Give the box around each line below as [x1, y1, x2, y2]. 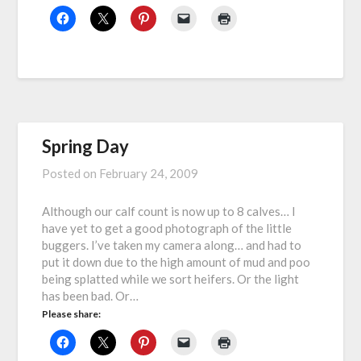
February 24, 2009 [99, 166, 199, 181]
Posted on [42, 166, 100, 181]
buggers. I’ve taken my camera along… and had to [42, 238, 302, 253]
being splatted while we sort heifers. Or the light [42, 272, 300, 287]
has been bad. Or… [42, 288, 139, 304]
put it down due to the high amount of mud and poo [42, 255, 311, 270]
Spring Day [42, 135, 130, 158]
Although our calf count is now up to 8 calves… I [42, 204, 297, 219]
